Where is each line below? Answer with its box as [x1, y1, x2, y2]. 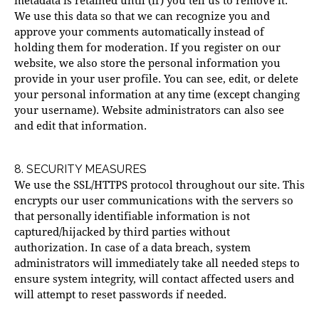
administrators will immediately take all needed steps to [14, 256, 300, 271]
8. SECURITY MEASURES [14, 162, 147, 177]
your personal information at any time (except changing [14, 87, 300, 102]
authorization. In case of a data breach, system [14, 240, 251, 255]
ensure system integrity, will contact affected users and [14, 271, 294, 286]
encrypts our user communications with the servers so [14, 193, 293, 208]
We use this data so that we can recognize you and [14, 9, 270, 23]
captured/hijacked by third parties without [14, 224, 230, 239]
